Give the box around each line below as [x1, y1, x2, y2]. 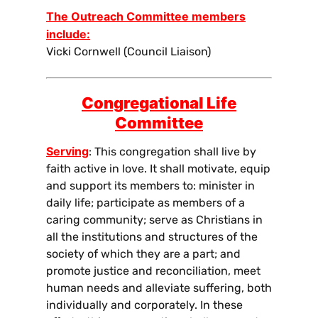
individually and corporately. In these [46, 297, 243, 312]
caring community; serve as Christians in [46, 212, 263, 226]
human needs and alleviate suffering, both [46, 280, 272, 295]
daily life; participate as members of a [46, 195, 245, 209]
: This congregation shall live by [89, 144, 256, 158]
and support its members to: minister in [46, 178, 255, 192]
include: [46, 26, 90, 41]
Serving [46, 143, 89, 158]
